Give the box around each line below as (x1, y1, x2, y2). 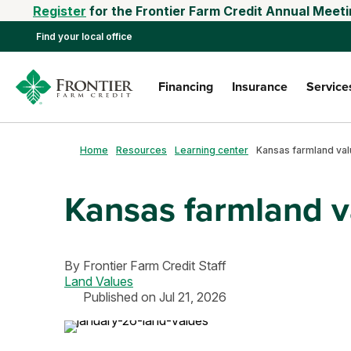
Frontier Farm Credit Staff (83, 258, 226, 273)
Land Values (64, 273, 133, 289)
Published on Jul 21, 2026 (83, 289, 226, 305)
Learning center (175, 143, 248, 156)
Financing (158, 78, 213, 96)
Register (33, 3, 86, 19)
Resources (116, 143, 167, 156)
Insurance (232, 78, 288, 96)
